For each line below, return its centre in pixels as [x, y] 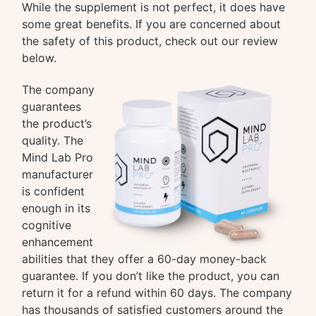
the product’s [57, 123]
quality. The [53, 140]
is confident [54, 191]
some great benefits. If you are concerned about [152, 24]
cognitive [47, 225]
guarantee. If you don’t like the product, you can [151, 275]
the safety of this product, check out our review [150, 41]
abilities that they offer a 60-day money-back [145, 259]
